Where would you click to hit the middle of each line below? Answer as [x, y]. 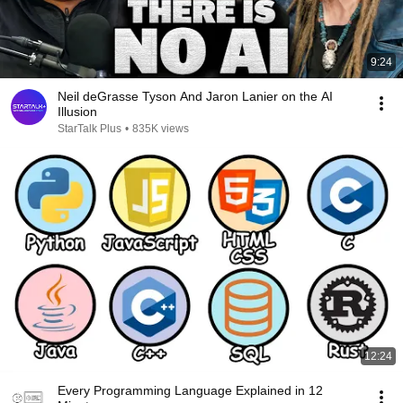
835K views [161, 129]
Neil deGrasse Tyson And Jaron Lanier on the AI [195, 96]
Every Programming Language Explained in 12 [190, 390]
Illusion [77, 112]
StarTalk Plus [90, 129]
